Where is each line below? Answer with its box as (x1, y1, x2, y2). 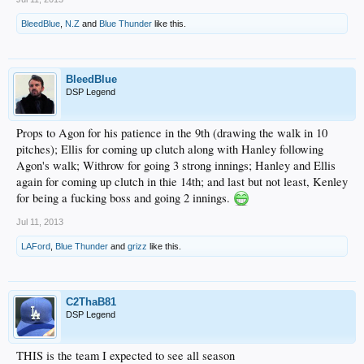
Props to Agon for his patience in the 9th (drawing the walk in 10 (16, 125, 327, 141)
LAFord (21, 241, 50, 251)
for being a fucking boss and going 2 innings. (16, 190, 233, 206)
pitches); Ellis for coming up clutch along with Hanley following (16, 141, 323, 157)
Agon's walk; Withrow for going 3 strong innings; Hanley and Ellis (16, 158, 336, 173)
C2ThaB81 (66, 296, 116, 308)
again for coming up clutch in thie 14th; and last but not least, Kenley (16, 174, 348, 189)
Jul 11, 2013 (16, 217, 63, 227)
